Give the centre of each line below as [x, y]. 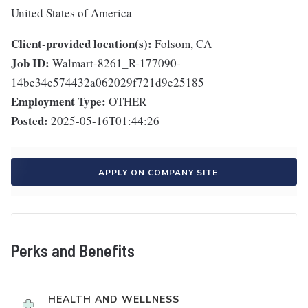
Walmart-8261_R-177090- [117, 63]
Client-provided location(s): [81, 43]
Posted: [30, 120]
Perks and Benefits [73, 250]
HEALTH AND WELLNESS [114, 299]
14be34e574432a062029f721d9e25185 [108, 82]
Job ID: [30, 63]
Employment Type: [58, 101]
